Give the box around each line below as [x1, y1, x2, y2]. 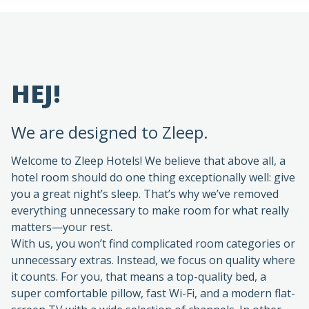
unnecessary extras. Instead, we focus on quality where [11, 223, 295, 239]
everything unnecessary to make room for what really [11, 174, 289, 190]
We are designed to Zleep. [11, 92, 208, 115]
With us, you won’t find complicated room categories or [11, 207, 295, 223]
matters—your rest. [11, 190, 112, 206]
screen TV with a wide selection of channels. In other [11, 273, 281, 289]
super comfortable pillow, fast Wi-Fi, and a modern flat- [11, 257, 295, 272]
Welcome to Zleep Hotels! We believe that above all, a [11, 124, 286, 140]
